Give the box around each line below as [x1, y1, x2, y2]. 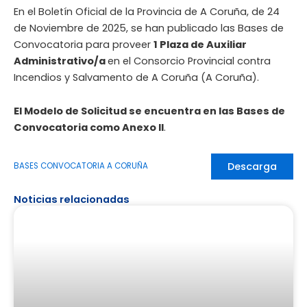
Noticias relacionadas [14, 192, 130, 206]
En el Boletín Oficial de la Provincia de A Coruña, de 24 [14, 4, 280, 19]
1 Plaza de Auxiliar [153, 37, 247, 51]
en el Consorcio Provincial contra [108, 53, 271, 68]
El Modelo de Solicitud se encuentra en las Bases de [14, 104, 285, 119]
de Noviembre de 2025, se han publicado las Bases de [14, 21, 284, 35]
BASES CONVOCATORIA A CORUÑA [14, 160, 148, 172]
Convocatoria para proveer [14, 37, 153, 51]
